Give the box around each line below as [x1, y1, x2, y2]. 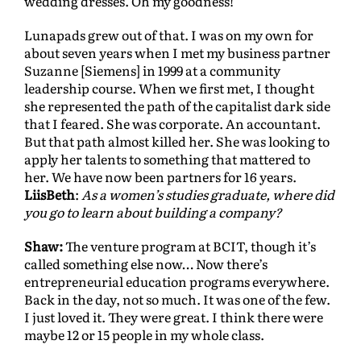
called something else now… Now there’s [24, 254, 268, 274]
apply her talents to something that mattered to [24, 149, 310, 169]
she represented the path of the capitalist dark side [24, 96, 330, 116]
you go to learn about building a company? [24, 202, 282, 222]
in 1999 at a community [143, 60, 280, 81]
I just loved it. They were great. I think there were [24, 307, 323, 327]
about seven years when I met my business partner [24, 43, 330, 63]
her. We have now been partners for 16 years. [24, 167, 297, 187]
